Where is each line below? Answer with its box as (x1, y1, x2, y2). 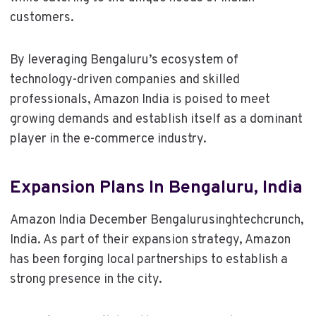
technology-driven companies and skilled (9, 71, 240, 88)
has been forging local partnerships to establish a (9, 251, 288, 268)
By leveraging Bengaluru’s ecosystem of (9, 51, 238, 68)
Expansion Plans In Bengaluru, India (9, 177, 303, 200)
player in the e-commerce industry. (9, 130, 207, 147)
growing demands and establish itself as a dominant (9, 111, 303, 128)
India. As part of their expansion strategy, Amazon (9, 231, 291, 248)
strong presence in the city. (9, 271, 162, 288)
